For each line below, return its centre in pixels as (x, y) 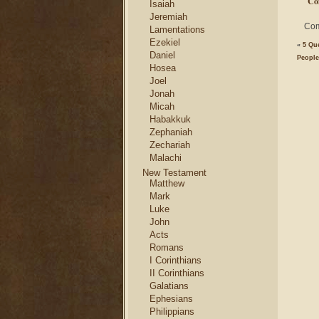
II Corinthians (177, 273)
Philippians (172, 312)
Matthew (167, 183)
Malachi (166, 158)
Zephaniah (171, 132)
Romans (167, 247)
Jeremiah (168, 17)
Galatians (169, 286)
